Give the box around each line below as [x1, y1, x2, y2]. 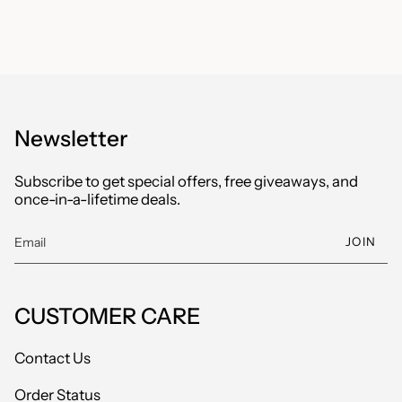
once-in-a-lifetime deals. [14, 189, 180, 208]
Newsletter [14, 125, 127, 153]
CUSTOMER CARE [14, 301, 201, 329]
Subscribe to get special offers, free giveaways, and [14, 171, 358, 190]
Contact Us [14, 349, 91, 367]
